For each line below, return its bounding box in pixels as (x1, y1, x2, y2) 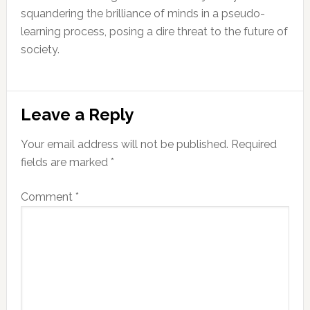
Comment (20, 190, 75, 203)
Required (230, 137, 277, 151)
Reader (6, 90, 78, 115)
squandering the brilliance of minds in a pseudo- (20, 6, 265, 20)
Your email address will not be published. (20, 137, 228, 151)
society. (20, 42, 60, 56)
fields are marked (20, 155, 111, 169)
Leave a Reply (20, 104, 134, 125)
